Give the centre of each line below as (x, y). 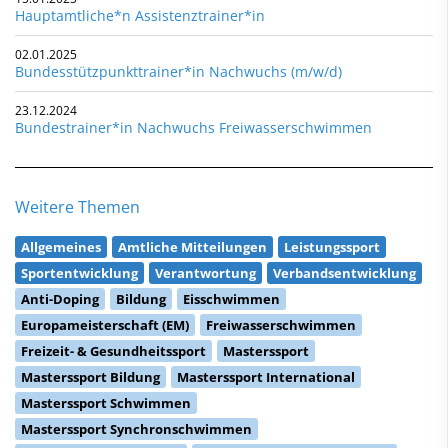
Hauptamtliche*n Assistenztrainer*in (140, 15)
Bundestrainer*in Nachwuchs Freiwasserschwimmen (193, 127)
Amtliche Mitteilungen (192, 246)
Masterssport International (266, 376)
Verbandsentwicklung (344, 272)
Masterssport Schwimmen (106, 402)
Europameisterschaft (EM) (105, 324)
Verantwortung (205, 272)
